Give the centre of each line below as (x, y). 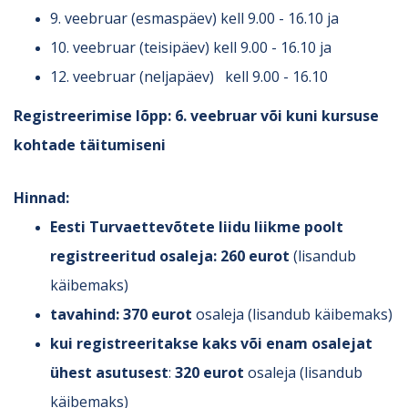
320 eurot (211, 372)
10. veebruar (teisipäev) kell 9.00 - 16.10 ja (191, 47)
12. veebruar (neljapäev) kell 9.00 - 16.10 (189, 76)
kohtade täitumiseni (90, 144)
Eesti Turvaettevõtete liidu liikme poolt (197, 226)
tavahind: (85, 314)
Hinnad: (41, 197)
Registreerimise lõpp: (92, 115)
